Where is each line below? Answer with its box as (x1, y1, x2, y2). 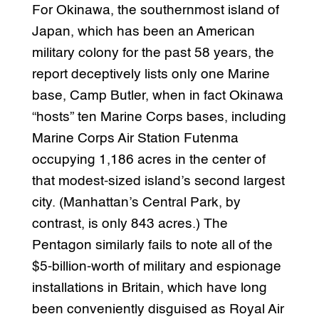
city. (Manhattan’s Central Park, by (31, 195, 241, 209)
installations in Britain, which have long (31, 281, 267, 295)
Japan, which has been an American (31, 24, 255, 38)
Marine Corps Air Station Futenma (31, 131, 239, 145)
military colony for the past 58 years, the (31, 46, 274, 60)
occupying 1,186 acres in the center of (31, 152, 266, 167)
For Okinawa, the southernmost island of (31, 3, 279, 17)
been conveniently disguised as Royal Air (31, 302, 284, 316)
